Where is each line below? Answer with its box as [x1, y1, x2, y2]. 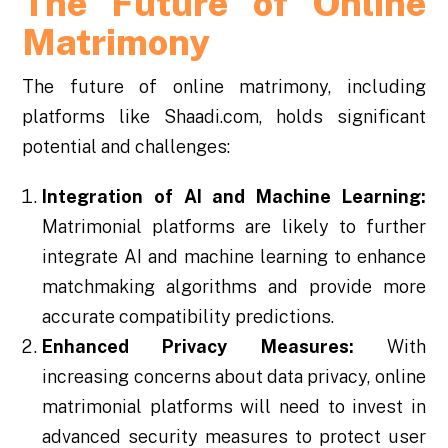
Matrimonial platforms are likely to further [42, 215, 426, 237]
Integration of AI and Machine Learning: [42, 185, 426, 207]
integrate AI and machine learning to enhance [42, 245, 426, 267]
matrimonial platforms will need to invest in [42, 395, 426, 417]
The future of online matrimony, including [22, 75, 426, 97]
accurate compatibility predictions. [42, 305, 335, 327]
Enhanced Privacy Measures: [42, 335, 354, 357]
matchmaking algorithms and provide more [42, 275, 426, 297]
